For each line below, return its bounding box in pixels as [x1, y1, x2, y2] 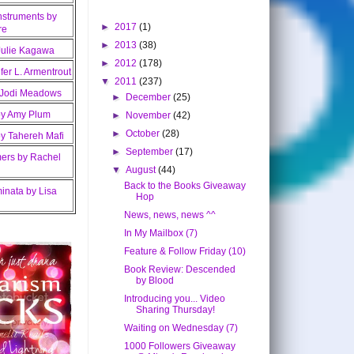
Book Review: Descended [123, 264, 235, 276]
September [126, 146, 176, 158]
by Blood [135, 275, 174, 287]
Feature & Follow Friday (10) [123, 246, 246, 258]
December [126, 92, 174, 104]
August [126, 164, 159, 176]
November [126, 110, 174, 122]
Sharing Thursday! [135, 304, 215, 316]
